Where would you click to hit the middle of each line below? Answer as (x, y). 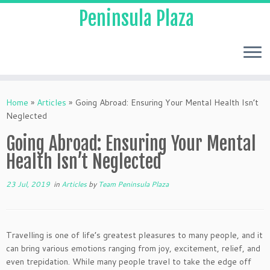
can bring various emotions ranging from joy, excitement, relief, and (133, 248)
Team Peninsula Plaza (133, 184)
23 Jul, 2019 (28, 184)
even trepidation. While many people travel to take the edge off (129, 262)
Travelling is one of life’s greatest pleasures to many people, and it (134, 235)
